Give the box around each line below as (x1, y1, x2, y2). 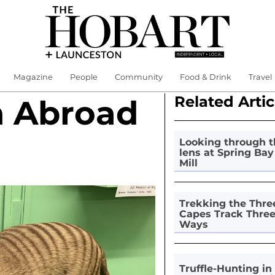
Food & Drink (179, 72, 231, 82)
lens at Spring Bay (179, 146, 274, 158)
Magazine (13, 72, 53, 82)
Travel (248, 72, 272, 82)
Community (114, 72, 163, 82)
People (69, 72, 98, 82)
